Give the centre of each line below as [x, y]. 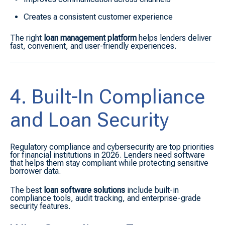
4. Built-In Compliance [107, 97]
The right [26, 38]
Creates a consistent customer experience [98, 17]
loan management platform [90, 38]
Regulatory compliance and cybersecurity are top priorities [112, 147]
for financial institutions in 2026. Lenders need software [107, 155]
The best [26, 190]
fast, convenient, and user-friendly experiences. [93, 46]
